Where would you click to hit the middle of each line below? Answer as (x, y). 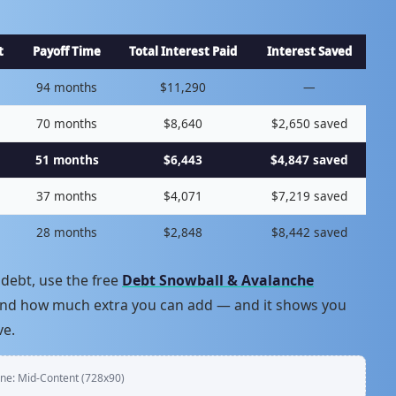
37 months (67, 195)
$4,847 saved (309, 159)
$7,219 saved (309, 195)
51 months (67, 159)
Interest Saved (309, 51)
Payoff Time (67, 51)
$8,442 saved (309, 232)
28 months (67, 232)
